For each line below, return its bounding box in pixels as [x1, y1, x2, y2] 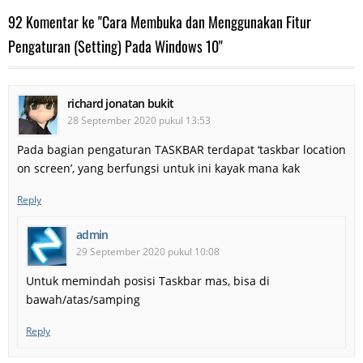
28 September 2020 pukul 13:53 [67, 113, 211, 127]
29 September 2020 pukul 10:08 [76, 244, 220, 258]
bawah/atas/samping [26, 291, 140, 307]
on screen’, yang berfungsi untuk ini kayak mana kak [17, 160, 300, 176]
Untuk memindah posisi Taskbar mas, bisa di [26, 272, 270, 288]
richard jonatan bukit [67, 95, 174, 111]
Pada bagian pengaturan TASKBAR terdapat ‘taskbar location [17, 141, 346, 157]
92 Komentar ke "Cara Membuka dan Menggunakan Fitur [8, 11, 311, 32]
